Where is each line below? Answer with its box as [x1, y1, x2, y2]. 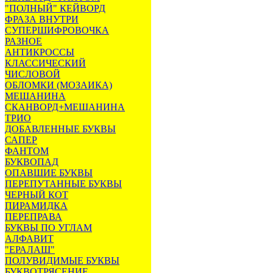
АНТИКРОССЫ [5, 47, 74, 57]
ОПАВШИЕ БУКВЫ [5, 168, 93, 178]
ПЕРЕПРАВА [5, 211, 62, 222]
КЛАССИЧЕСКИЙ [5, 58, 86, 68]
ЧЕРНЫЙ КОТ [5, 190, 68, 200]
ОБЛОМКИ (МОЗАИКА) [5, 80, 112, 90]
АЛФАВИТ [5, 233, 54, 244]
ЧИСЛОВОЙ [5, 69, 60, 79]
